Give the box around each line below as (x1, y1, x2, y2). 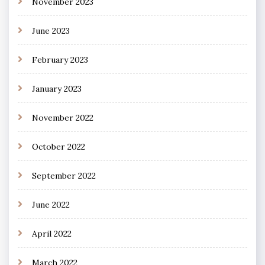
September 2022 (32, 170, 96, 181)
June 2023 (32, 25, 70, 36)
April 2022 (32, 228, 72, 239)
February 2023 (32, 54, 88, 65)
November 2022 (32, 112, 93, 123)
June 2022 (32, 199, 70, 210)
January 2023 (32, 83, 82, 94)
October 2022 (32, 141, 85, 152)
